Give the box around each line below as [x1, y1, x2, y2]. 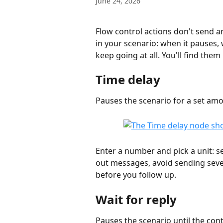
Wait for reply [96, 191, 177, 208]
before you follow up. [96, 169, 176, 181]
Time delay [96, 71, 160, 88]
